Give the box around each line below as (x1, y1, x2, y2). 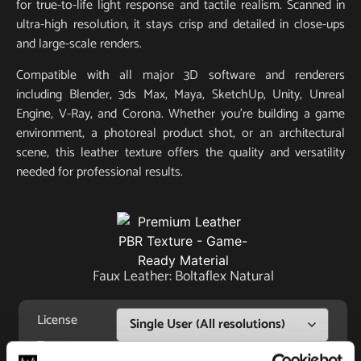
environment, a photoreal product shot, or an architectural (16, 122, 345, 144)
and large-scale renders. (16, 33, 142, 56)
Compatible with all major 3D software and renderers (16, 64, 345, 86)
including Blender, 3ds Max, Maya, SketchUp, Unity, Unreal (16, 83, 345, 106)
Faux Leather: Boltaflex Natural (92, 265, 274, 289)
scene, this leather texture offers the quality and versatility (16, 141, 345, 164)
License (37, 309, 77, 332)
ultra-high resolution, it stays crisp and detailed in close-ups (16, 14, 345, 36)
